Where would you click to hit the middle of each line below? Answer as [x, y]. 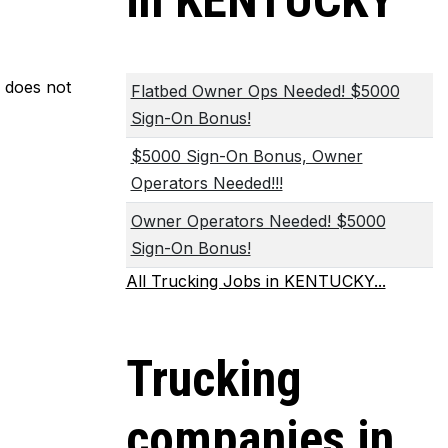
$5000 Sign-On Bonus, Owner [246, 155]
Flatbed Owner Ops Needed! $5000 [265, 90]
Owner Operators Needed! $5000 [258, 220]
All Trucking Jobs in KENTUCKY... [255, 280]
